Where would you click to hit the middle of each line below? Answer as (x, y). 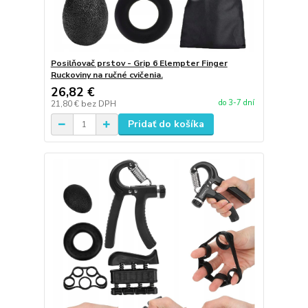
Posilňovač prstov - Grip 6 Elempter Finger (139, 64)
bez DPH (98, 104)
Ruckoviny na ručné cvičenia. (107, 75)
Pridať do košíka (166, 124)
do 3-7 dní (236, 102)
